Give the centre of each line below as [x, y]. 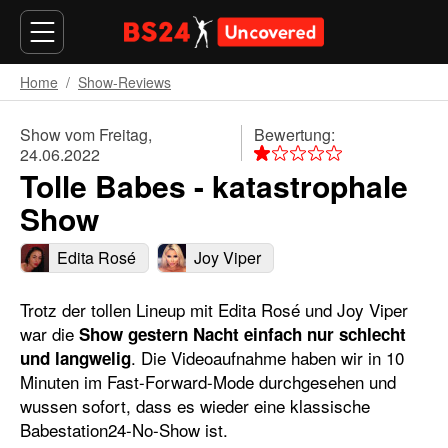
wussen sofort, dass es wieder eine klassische [195, 406]
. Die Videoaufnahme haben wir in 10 [267, 358]
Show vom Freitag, [86, 134]
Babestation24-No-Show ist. [124, 430]
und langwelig [75, 358]
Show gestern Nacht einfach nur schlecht [242, 334]
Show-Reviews [124, 81]
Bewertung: [295, 134]
